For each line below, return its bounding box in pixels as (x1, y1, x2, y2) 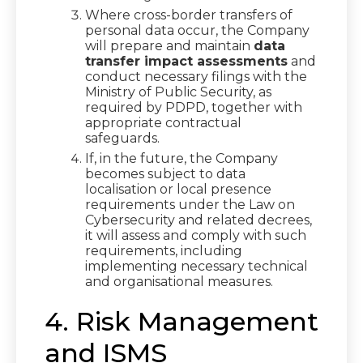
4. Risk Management (45, 305, 318, 337)
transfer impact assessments (85, 53, 288, 69)
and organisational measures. (85, 274, 273, 289)
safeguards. (85, 130, 160, 146)
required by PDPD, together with (85, 100, 302, 115)
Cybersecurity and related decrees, (85, 212, 312, 228)
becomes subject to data (85, 166, 246, 181)
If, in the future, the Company (85, 151, 278, 166)
